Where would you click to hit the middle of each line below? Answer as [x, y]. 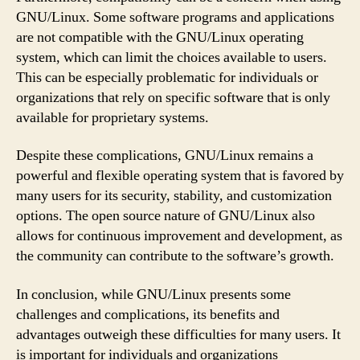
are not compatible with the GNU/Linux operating [160, 37]
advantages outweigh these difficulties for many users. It [178, 334]
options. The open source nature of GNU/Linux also [166, 216]
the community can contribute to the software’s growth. [175, 256]
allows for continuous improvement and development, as [179, 236]
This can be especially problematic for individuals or [167, 77]
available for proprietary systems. [112, 117]
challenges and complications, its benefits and [148, 314]
